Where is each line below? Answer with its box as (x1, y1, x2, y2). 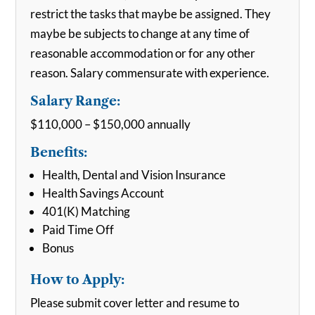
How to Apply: (30, 272, 125, 288)
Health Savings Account (42, 186, 165, 200)
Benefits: (30, 145, 88, 160)
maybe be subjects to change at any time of (30, 26, 250, 41)
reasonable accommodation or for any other (30, 46, 256, 60)
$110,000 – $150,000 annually (30, 117, 191, 131)
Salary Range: (30, 94, 121, 109)
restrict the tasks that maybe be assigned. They (30, 6, 271, 21)
